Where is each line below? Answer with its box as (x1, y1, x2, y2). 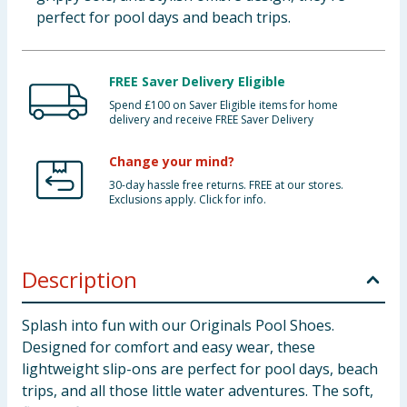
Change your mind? (109, 153, 234, 170)
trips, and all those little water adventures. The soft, (22, 381, 373, 401)
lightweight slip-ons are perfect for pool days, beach (22, 359, 378, 379)
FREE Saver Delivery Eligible (109, 73, 285, 90)
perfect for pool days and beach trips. (36, 7, 291, 27)
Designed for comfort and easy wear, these (22, 337, 315, 357)
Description (22, 264, 137, 294)
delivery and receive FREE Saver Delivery (109, 112, 313, 127)
